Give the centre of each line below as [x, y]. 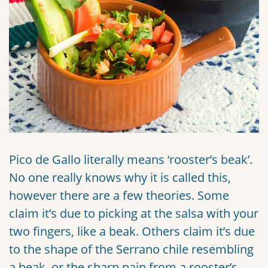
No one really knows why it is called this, [120, 178]
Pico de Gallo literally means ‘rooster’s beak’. [131, 160]
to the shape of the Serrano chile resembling [131, 249]
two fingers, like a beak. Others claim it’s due [132, 232]
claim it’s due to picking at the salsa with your [134, 214]
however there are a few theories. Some [119, 196]
